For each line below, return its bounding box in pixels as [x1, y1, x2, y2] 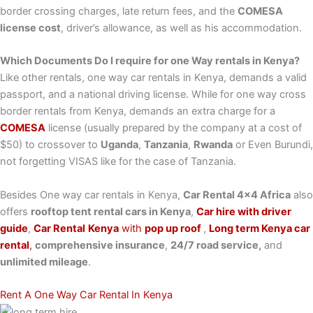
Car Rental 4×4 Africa [183, 188, 291, 201]
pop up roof [145, 221, 203, 235]
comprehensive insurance [35, 238, 165, 252]
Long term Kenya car [209, 221, 310, 235]
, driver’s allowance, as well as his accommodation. [61, 22, 302, 35]
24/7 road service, [170, 238, 261, 252]
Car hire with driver [196, 205, 291, 218]
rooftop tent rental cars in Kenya [31, 205, 191, 218]
